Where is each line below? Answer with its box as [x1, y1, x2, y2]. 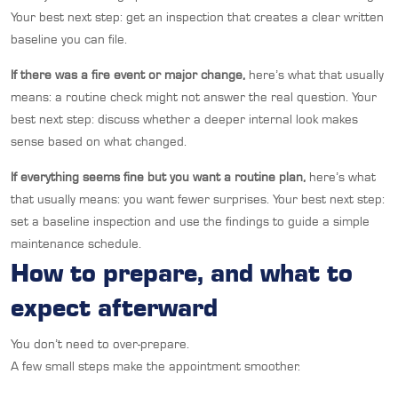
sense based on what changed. [11, 132, 187, 149]
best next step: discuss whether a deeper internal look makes [11, 110, 358, 127]
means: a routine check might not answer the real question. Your [11, 88, 377, 105]
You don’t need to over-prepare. [11, 335, 189, 352]
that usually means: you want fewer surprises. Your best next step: [11, 190, 385, 207]
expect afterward [11, 290, 218, 322]
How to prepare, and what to [11, 255, 353, 288]
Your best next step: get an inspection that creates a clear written [11, 8, 384, 25]
